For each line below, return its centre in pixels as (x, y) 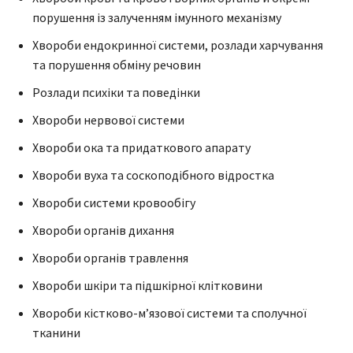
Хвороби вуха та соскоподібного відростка (153, 175)
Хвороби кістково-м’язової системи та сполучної (169, 312)
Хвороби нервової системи (108, 119)
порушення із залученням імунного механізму (157, 17)
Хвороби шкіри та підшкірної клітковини (147, 285)
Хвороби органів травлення (110, 257)
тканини (56, 332)
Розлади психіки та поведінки (116, 92)
